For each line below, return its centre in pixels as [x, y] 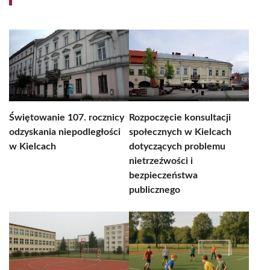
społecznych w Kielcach [180, 132]
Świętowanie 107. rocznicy [67, 118]
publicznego [155, 190]
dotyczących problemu [177, 146]
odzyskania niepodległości [65, 132]
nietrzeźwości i [161, 161]
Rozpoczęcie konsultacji [180, 118]
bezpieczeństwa [163, 175]
